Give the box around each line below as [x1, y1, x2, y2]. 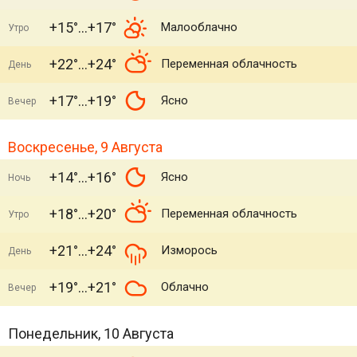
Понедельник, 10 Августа [8, 325, 174, 342]
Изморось [161, 243, 218, 257]
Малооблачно [161, 20, 237, 34]
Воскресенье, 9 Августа [8, 139, 163, 155]
